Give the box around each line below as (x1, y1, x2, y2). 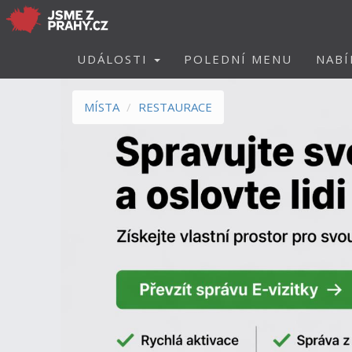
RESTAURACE (138, 99, 212, 115)
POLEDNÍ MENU (184, 51, 292, 67)
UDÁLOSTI (77, 51, 152, 67)
